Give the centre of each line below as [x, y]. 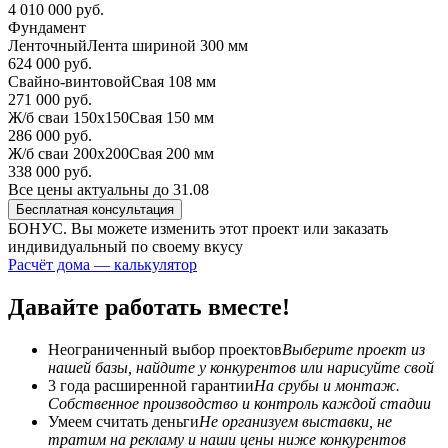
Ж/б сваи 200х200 [68, 153]
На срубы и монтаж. [327, 385]
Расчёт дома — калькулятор [102, 264]
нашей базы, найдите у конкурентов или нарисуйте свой [241, 367]
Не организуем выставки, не [295, 421]
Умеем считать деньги [123, 421]
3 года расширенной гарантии [151, 385]
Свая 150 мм [171, 117]
